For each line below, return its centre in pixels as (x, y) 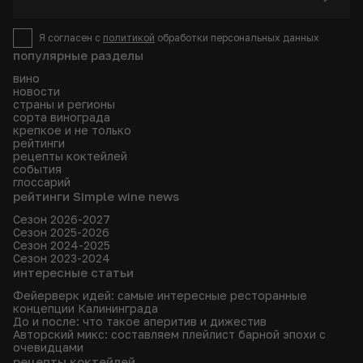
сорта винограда (62, 117)
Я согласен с (71, 38)
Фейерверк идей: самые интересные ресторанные (160, 295)
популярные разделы (78, 55)
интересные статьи (73, 272)
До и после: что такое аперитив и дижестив (140, 321)
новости (36, 91)
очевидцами (48, 347)
